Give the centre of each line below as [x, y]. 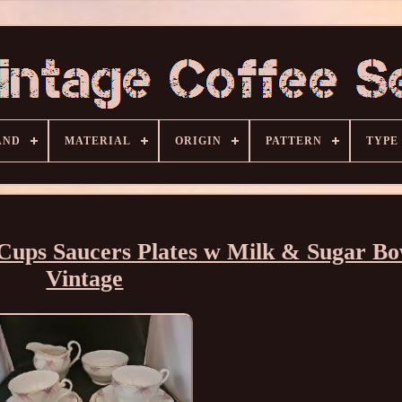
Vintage [85, 279]
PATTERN [293, 141]
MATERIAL [97, 141]
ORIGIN [198, 141]
